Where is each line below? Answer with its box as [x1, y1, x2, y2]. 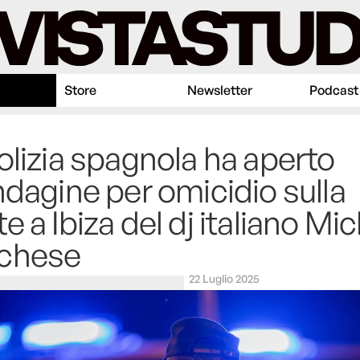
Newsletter [186, 82, 252, 99]
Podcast [309, 82, 358, 99]
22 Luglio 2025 [189, 272, 260, 286]
